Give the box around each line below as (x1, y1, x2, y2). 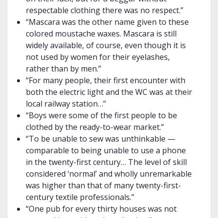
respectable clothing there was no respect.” (25, 5, 183, 16)
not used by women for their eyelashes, (25, 52, 170, 63)
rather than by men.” (25, 63, 101, 74)
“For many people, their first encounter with (25, 75, 185, 86)
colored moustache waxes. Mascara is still (25, 28, 177, 39)
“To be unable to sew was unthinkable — (25, 133, 175, 145)
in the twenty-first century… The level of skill (25, 157, 187, 168)
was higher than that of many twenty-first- (25, 180, 181, 191)
